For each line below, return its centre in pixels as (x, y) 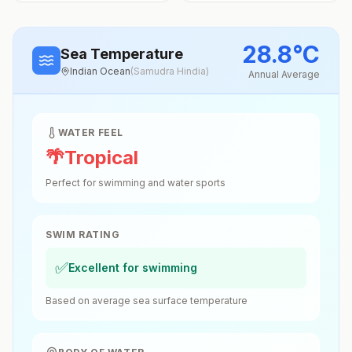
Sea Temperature (122, 54)
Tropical (101, 158)
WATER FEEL (91, 132)
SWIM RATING (83, 235)
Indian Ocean (100, 71)
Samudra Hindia (170, 71)
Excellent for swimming (133, 268)
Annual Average (284, 74)
